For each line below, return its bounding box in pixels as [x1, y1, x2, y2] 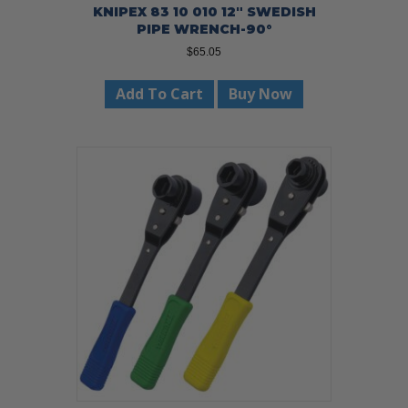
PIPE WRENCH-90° [136, 20, 272, 37]
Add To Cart [116, 83, 203, 104]
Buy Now [229, 83, 292, 104]
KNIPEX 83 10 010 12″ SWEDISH [92, 3, 316, 20]
